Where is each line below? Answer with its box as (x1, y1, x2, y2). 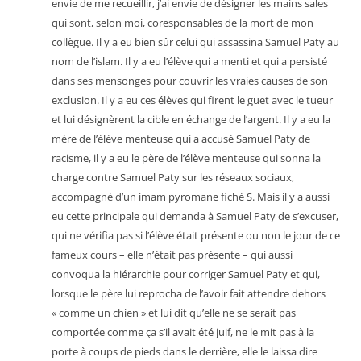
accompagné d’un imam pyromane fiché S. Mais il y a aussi (52, 189, 330, 204)
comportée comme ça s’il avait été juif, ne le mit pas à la (52, 325, 314, 339)
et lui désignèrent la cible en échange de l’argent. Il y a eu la (52, 112, 330, 127)
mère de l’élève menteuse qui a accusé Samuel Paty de (52, 131, 310, 146)
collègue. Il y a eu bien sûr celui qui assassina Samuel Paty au (52, 35, 339, 49)
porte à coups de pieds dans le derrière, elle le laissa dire (52, 344, 317, 359)
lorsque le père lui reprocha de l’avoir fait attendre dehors (52, 286, 326, 301)
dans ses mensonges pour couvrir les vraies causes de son (52, 73, 328, 88)
